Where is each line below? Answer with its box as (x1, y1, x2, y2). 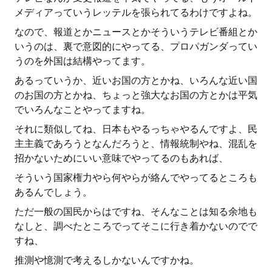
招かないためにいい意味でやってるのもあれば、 (15, 152, 228, 164)
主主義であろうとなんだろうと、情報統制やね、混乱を (15, 138, 257, 149)
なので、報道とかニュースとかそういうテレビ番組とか (15, 26, 257, 38)
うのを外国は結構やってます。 (15, 55, 151, 67)
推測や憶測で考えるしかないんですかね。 (15, 254, 199, 266)
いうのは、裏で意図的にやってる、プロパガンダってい (15, 41, 257, 52)
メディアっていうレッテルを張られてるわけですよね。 (15, 7, 257, 18)
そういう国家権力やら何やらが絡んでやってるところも (15, 172, 257, 183)
